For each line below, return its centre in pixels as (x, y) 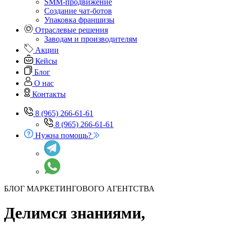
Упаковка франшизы (79, 20)
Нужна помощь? (63, 135)
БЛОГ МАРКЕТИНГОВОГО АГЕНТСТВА (79, 189)
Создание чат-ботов (78, 11)
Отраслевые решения (72, 30)
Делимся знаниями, (75, 213)
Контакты (49, 94)
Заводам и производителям (91, 39)
